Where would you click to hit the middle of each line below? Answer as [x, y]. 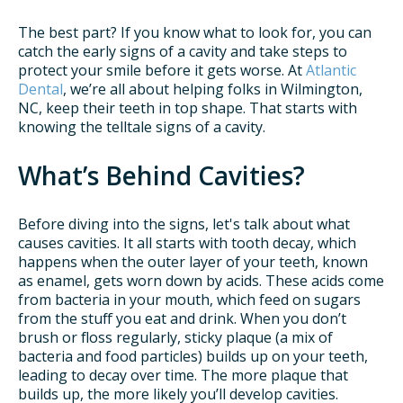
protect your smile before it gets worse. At [162, 70]
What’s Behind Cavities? [161, 175]
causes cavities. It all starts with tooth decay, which [187, 243]
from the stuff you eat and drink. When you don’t [182, 319]
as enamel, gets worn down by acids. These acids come [201, 281]
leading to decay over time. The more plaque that [183, 376]
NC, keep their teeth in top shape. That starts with [188, 107]
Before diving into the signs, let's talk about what [184, 224]
